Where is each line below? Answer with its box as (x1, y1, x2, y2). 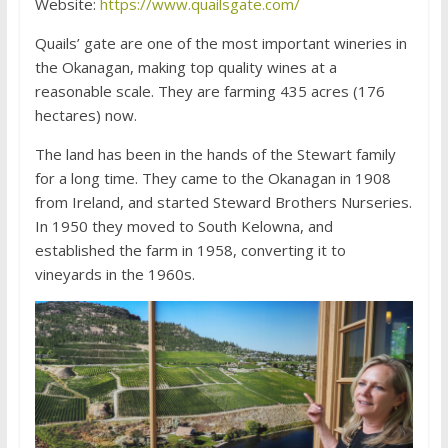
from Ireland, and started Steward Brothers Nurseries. (34, 191, 412, 212)
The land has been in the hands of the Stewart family (34, 143, 396, 164)
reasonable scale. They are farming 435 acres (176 (34, 80, 385, 101)
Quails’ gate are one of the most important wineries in (34, 32, 407, 53)
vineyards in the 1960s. (34, 263, 195, 284)
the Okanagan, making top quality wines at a (34, 56, 337, 77)
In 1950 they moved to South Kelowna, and (34, 215, 333, 236)
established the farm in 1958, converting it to (34, 239, 346, 260)
